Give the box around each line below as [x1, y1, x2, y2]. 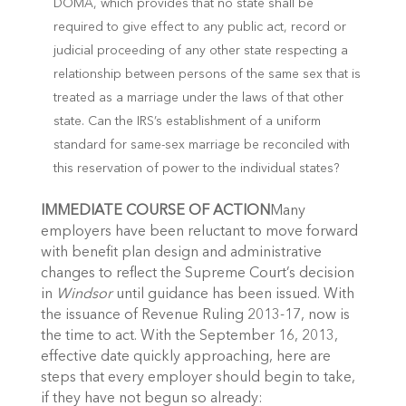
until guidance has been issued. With [111, 287, 354, 303]
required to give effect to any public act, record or [53, 21, 346, 34]
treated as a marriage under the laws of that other [53, 92, 343, 105]
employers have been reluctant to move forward [40, 225, 358, 240]
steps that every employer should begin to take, [40, 371, 355, 386]
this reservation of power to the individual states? [53, 162, 340, 176]
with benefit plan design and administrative [40, 246, 322, 261]
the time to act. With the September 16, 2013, [40, 329, 338, 344]
